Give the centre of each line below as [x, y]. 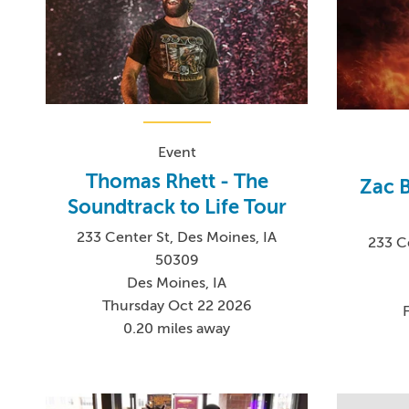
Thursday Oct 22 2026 [177, 306]
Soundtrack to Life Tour [177, 207]
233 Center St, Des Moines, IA [177, 238]
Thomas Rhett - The [177, 182]
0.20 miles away [177, 329]
